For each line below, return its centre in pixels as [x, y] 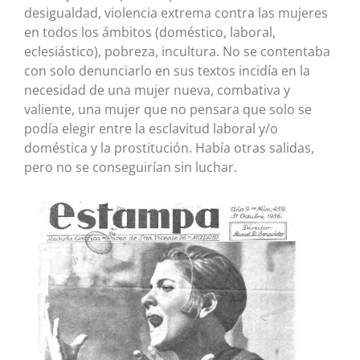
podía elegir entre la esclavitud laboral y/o [151, 129]
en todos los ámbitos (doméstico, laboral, [150, 33]
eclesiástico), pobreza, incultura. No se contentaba [177, 52]
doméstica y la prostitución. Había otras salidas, [169, 148]
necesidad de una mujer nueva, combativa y [157, 90]
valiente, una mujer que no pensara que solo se [168, 110]
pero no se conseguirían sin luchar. [131, 168]
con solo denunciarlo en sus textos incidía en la [167, 71]
